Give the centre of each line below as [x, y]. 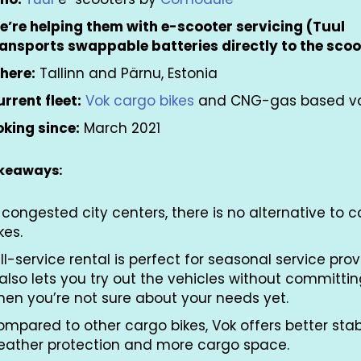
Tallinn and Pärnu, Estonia [129, 73]
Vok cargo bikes [140, 100]
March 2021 [120, 128]
